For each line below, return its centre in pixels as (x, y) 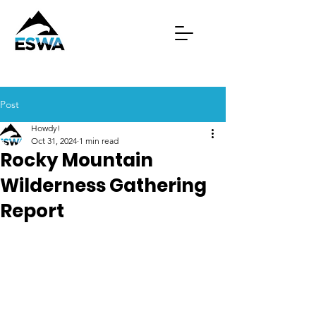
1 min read (99, 141)
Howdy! (45, 128)
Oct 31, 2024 (54, 141)
